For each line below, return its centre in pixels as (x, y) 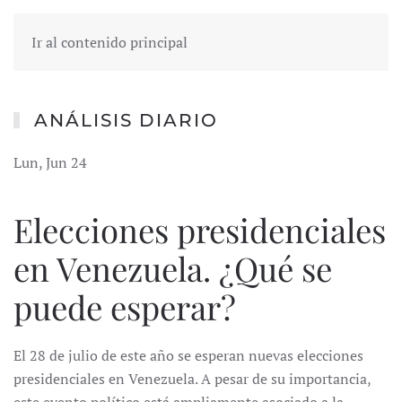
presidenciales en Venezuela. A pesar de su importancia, (192, 379)
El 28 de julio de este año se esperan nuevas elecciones (188, 355)
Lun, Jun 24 (50, 162)
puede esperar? (125, 306)
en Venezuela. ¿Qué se (173, 268)
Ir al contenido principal (109, 42)
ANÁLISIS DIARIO (126, 120)
